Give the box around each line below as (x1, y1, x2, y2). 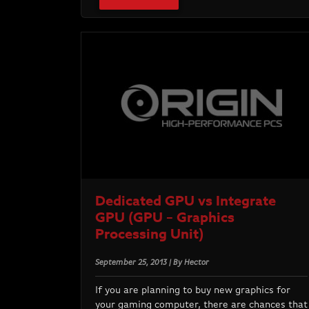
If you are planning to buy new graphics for (95, 286, 290, 296)
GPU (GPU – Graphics (95, 208, 235, 227)
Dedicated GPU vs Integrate (95, 191, 276, 210)
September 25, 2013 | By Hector (95, 259, 209, 268)
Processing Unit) (95, 224, 203, 243)
